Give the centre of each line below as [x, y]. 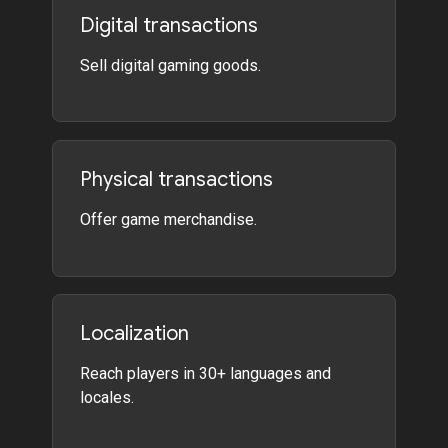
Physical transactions [177, 180]
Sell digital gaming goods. [171, 65]
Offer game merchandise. [169, 220]
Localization [135, 334]
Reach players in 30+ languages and [206, 374]
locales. [107, 398]
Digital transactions [169, 25]
